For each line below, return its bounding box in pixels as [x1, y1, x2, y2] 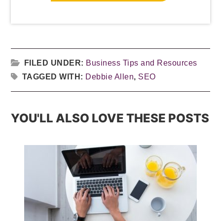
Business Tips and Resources [86, 58, 197, 67]
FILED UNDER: [24, 58, 86, 67]
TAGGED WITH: [22, 72, 86, 81]
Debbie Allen [85, 72, 134, 81]
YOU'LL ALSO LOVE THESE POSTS [11, 110, 210, 125]
